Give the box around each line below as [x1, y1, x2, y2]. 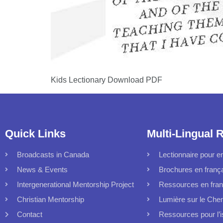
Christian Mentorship [17, 195, 84, 204]
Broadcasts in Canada [17, 150, 89, 159]
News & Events [17, 165, 68, 174]
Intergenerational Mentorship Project [17, 180, 134, 189]
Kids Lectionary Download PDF [51, 76, 166, 85]
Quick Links [5, 127, 66, 140]
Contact [17, 210, 42, 219]
